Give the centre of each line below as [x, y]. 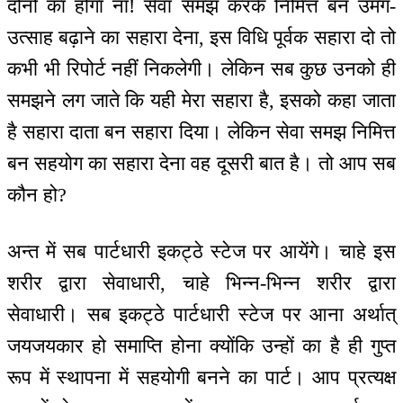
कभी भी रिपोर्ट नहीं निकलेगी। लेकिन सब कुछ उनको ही [201, 69]
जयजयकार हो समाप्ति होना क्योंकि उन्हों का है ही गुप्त [201, 345]
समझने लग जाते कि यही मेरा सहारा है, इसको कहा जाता [201, 101]
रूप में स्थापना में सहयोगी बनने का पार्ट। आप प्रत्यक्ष [201, 377]
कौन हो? [37, 195]
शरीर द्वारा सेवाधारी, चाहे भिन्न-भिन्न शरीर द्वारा [201, 282]
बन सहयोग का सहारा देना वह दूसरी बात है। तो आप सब [201, 164]
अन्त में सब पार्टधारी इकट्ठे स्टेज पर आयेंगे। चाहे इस [201, 251]
